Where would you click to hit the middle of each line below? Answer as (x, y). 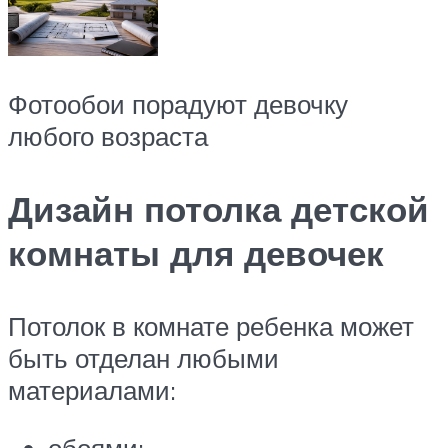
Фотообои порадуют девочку (178, 103)
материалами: (92, 390)
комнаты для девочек (196, 252)
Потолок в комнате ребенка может (211, 326)
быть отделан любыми (143, 358)
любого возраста (108, 135)
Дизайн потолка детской (218, 208)
